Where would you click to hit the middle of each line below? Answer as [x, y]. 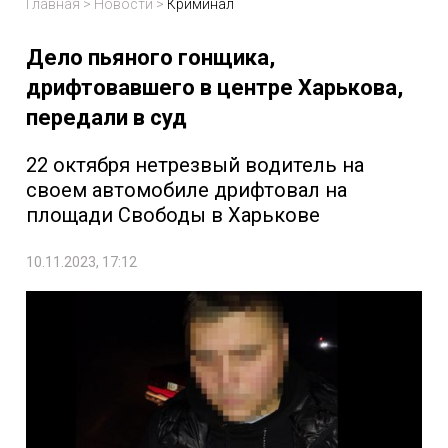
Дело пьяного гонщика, [150, 58]
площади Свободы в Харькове [173, 215]
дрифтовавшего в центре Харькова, [214, 88]
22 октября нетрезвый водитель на [195, 165]
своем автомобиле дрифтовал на [186, 190]
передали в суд [106, 118]
